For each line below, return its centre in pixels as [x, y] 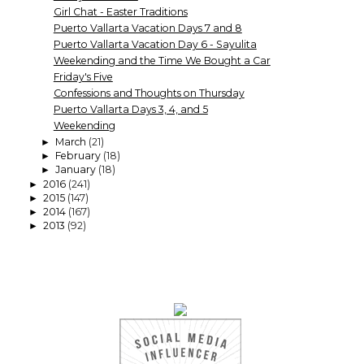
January [76, 170]
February [79, 156]
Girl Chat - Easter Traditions [120, 11]
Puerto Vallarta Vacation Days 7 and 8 [147, 28]
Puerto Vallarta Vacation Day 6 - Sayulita [155, 44]
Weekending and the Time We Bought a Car [162, 60]
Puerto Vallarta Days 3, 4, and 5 [130, 110]
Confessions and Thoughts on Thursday [149, 93]
